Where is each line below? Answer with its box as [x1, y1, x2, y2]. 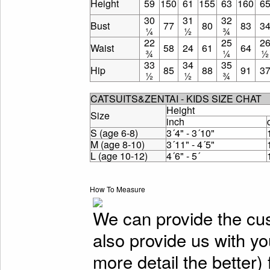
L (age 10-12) [90, 149, 148, 163]
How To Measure [89, 184, 145, 194]
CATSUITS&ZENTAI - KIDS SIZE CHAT [90, 92, 262, 105]
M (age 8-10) [90, 137, 145, 151]
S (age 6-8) [90, 126, 138, 140]
